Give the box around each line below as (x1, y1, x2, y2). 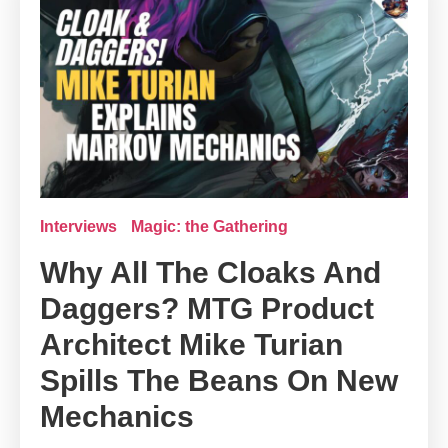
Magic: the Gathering (131, 218, 288, 236)
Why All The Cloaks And (40, 256, 381, 290)
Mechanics (40, 400, 194, 434)
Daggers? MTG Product (40, 292, 374, 326)
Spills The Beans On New (40, 364, 398, 398)
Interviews (40, 218, 117, 236)
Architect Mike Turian (40, 328, 343, 362)
